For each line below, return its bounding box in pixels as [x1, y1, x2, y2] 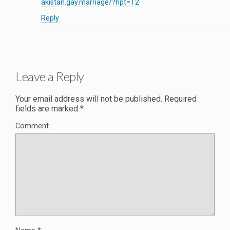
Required [162, 94, 197, 104]
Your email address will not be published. [15, 94, 162, 104]
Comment [15, 122, 49, 131]
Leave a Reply [15, 69, 84, 84]
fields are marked [15, 104, 80, 114]
